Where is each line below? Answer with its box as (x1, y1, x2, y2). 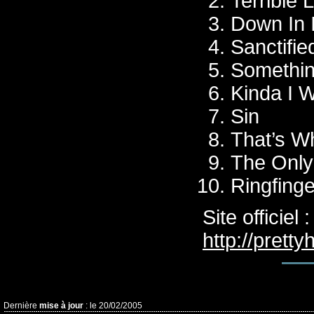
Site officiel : (203, 206, 310, 228)
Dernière (4, 301, 39, 310)
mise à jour (39, 301, 83, 310)
